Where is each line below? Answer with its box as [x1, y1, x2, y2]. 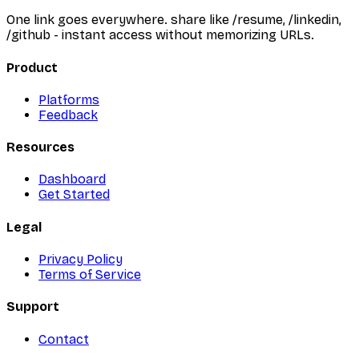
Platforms [38, 91, 99, 107]
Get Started [38, 187, 110, 203]
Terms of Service [38, 266, 141, 282]
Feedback [38, 107, 98, 123]
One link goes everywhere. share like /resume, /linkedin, [6, 12, 341, 28]
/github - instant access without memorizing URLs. [6, 27, 314, 43]
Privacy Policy [38, 251, 123, 267]
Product [6, 59, 58, 75]
